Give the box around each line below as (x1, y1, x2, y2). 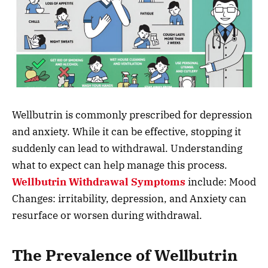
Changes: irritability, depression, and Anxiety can (12, 191, 246, 205)
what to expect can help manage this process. (12, 158, 227, 172)
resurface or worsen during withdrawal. (12, 208, 202, 222)
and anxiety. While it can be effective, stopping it (12, 124, 241, 138)
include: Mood (185, 175, 256, 188)
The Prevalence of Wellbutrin (12, 245, 237, 266)
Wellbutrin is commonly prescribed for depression (12, 108, 252, 121)
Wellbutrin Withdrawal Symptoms (12, 175, 185, 188)
